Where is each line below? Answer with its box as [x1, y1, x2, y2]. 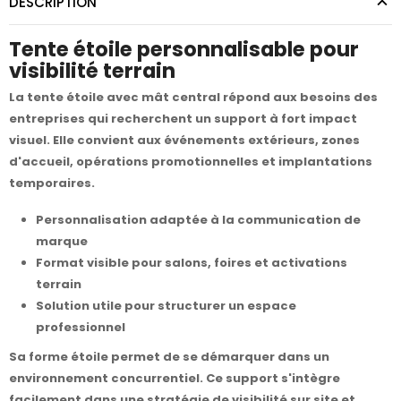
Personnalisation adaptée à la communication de [36, 211, 361, 229]
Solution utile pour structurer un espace [36, 297, 296, 315]
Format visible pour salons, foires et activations [36, 254, 347, 272]
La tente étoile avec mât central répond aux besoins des [9, 89, 378, 107]
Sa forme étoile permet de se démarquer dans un [9, 348, 329, 366]
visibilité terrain [9, 55, 175, 85]
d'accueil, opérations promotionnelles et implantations [9, 153, 372, 171]
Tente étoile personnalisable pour [9, 34, 359, 64]
